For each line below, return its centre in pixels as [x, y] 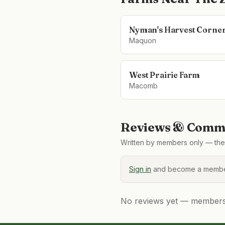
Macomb [143, 86]
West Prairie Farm [165, 75]
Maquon [143, 40]
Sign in [140, 169]
